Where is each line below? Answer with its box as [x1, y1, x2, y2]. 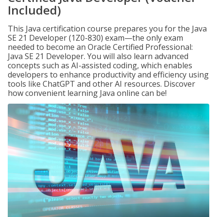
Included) [8, 2, 61, 18]
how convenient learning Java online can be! [8, 88, 167, 98]
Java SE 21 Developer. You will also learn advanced [8, 51, 188, 62]
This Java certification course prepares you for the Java [8, 23, 207, 34]
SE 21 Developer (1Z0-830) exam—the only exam [8, 32, 183, 43]
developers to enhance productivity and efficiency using [8, 69, 209, 80]
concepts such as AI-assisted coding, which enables [8, 60, 192, 71]
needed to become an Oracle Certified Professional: [8, 42, 193, 52]
